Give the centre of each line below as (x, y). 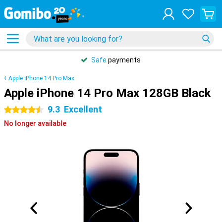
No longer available (35, 123)
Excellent (83, 109)
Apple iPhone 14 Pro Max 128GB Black (108, 93)
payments (124, 60)
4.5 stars (18, 110)
